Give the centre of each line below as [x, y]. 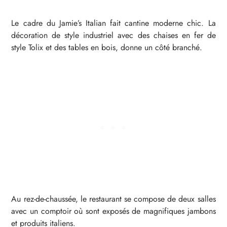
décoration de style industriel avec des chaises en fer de [113, 35]
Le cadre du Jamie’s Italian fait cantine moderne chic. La [113, 23]
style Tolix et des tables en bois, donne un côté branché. [107, 48]
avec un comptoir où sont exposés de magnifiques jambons [113, 211]
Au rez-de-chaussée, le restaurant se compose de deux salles [113, 199]
